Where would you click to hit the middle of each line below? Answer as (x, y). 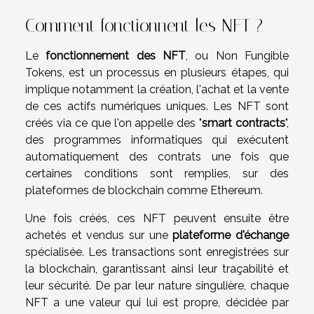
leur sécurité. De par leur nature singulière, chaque (157, 286)
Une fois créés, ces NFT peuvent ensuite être (157, 218)
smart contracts (244, 123)
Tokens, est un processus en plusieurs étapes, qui (157, 73)
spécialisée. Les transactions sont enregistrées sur (157, 252)
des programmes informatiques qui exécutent (157, 140)
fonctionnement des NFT (116, 56)
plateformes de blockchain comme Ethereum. (144, 190)
